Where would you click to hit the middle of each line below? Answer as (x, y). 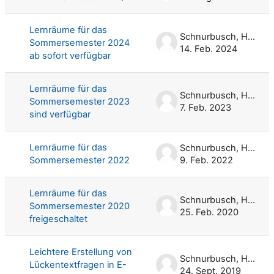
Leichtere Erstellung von (81, 252)
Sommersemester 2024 (80, 43)
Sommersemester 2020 (80, 206)
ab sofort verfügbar (70, 55)
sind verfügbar (60, 114)
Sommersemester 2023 (80, 101)
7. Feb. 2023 (206, 107)
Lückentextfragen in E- (78, 265)
